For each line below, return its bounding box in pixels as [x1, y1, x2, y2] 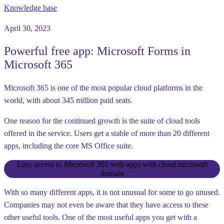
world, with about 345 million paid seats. [4, 95, 132, 104]
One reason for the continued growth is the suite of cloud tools [4, 116, 200, 125]
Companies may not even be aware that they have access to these [4, 200, 208, 209]
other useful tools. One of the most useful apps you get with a [4, 212, 197, 221]
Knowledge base [4, 3, 57, 12]
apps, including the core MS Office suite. [4, 141, 133, 150]
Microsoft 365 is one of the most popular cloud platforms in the [4, 83, 202, 92]
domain [100, 168, 124, 177]
